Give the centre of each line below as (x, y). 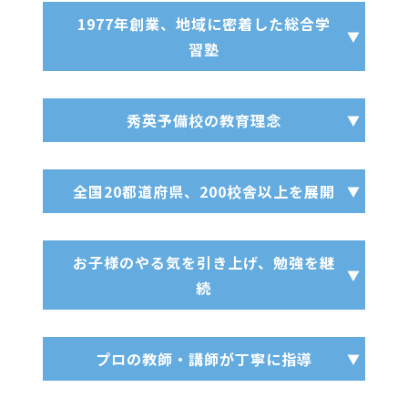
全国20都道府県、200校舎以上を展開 (204, 191)
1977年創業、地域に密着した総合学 (204, 23)
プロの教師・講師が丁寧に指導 (204, 358)
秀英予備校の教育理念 (204, 120)
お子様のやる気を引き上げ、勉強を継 (204, 262)
